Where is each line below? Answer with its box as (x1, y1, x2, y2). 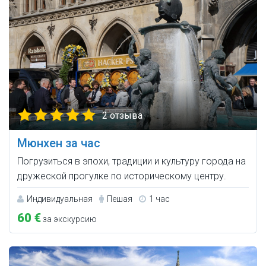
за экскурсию (41, 214, 97, 224)
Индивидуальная (27, 194, 93, 204)
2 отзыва (102, 110, 142, 122)
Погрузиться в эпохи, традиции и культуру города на (17, 156, 246, 167)
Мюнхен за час (17, 136, 100, 151)
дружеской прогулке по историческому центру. (17, 170, 226, 182)
